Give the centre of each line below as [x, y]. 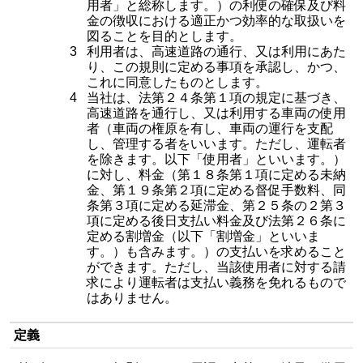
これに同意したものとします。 [177, 82]
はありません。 [132, 298]
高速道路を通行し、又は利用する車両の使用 [216, 113]
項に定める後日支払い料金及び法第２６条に [216, 221]
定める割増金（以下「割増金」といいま [203, 236]
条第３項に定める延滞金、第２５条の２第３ [216, 205]
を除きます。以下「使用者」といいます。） [216, 159]
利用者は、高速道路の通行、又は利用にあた [216, 51]
